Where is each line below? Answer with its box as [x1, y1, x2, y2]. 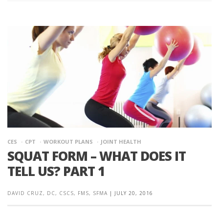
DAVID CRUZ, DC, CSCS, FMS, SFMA [7, 190, 108, 197]
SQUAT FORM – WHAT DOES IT [7, 147, 186, 165]
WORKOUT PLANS [44, 138, 93, 146]
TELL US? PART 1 [7, 162, 105, 180]
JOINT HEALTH [101, 138, 141, 146]
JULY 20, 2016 [114, 190, 153, 197]
